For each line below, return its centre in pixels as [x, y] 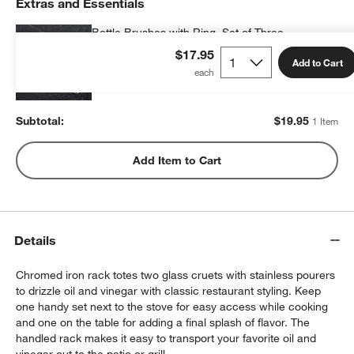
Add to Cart [318, 62]
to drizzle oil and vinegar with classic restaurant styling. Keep [169, 290]
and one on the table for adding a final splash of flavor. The [163, 322]
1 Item [325, 121]
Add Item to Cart [177, 160]
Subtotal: [40, 121]
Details [36, 241]
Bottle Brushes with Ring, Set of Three [188, 32]
